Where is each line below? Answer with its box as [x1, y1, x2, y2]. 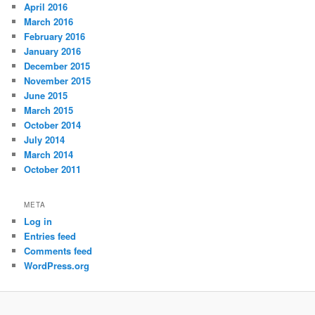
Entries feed [24, 229, 77, 243]
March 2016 [24, 15, 74, 29]
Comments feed [24, 243, 93, 257]
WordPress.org [24, 258, 90, 272]
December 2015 [24, 59, 91, 73]
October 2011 [24, 162, 82, 176]
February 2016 [24, 30, 86, 44]
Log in [24, 214, 53, 228]
